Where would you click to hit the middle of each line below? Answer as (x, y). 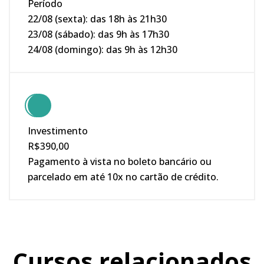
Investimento (58, 131)
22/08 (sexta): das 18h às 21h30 (97, 19)
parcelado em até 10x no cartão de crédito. (123, 176)
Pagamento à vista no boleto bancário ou (120, 161)
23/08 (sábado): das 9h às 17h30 (98, 34)
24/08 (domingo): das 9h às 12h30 (103, 49)
